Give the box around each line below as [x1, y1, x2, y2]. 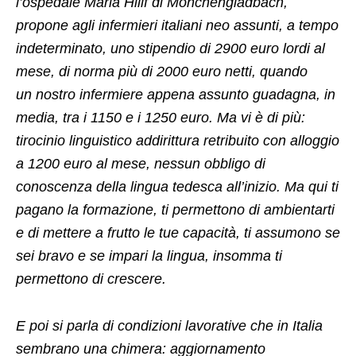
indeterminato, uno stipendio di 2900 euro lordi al [16, 41, 325, 57]
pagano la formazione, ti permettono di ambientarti [16, 202, 335, 219]
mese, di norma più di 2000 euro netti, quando [16, 64, 308, 80]
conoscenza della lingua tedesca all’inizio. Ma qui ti [16, 179, 339, 195]
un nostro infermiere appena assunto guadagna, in [16, 87, 335, 103]
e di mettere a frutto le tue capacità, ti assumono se [16, 225, 340, 242]
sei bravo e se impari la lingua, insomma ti [16, 248, 282, 265]
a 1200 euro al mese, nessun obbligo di [16, 156, 265, 172]
